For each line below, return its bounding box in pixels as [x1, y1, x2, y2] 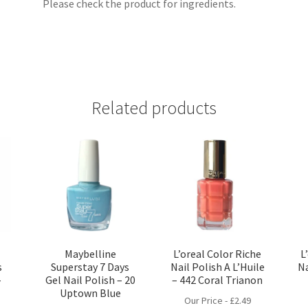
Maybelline [64, 247, 116, 261]
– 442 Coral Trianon [172, 273, 263, 287]
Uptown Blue [59, 286, 121, 300]
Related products [91, 96, 217, 119]
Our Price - [184, 294, 230, 307]
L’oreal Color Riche [173, 247, 262, 261]
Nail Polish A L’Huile [170, 260, 265, 274]
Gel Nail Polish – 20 [45, 273, 135, 287]
